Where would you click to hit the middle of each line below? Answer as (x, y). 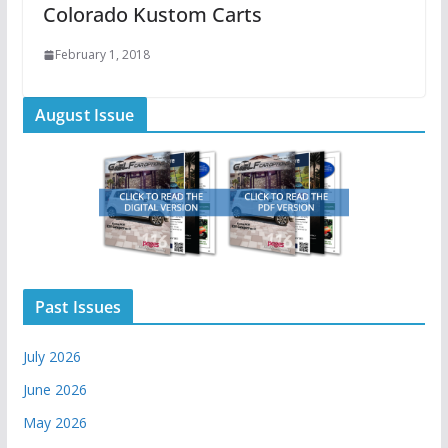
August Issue (84, 115)
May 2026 (54, 423)
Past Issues (78, 307)
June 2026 (54, 390)
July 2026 (51, 357)
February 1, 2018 (102, 55)
